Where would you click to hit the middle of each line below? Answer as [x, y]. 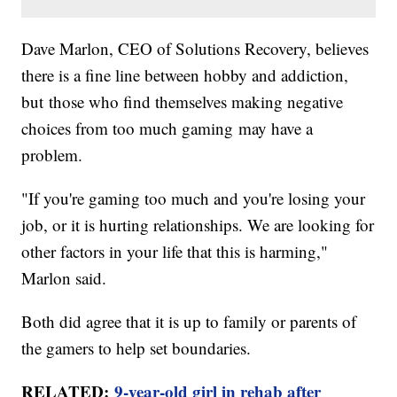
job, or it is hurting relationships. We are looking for [198, 225]
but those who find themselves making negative [183, 102]
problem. [52, 155]
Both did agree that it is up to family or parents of [189, 322]
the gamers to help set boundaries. [136, 348]
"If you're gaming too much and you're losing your [194, 198]
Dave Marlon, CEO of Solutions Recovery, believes [195, 49]
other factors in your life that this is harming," [175, 252]
